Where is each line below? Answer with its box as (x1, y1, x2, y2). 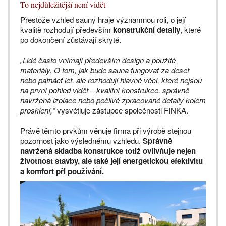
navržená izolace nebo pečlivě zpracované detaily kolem (20, 95, 206, 105)
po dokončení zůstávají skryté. (20, 34, 121, 45)
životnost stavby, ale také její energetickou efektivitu (20, 155, 203, 166)
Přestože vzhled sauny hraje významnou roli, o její (20, 14, 186, 25)
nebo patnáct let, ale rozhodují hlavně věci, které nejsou (20, 75, 202, 85)
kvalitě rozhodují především (20, 24, 113, 35)
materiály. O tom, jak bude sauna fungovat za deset (20, 65, 189, 75)
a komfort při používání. (20, 165, 104, 177)
